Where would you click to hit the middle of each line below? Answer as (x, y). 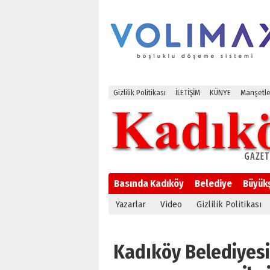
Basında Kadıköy (149, 184)
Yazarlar (131, 204)
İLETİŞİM (188, 93)
